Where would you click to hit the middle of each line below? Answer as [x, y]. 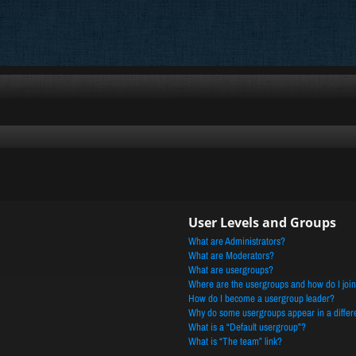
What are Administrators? [236, 241]
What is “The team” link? [235, 341]
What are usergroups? [230, 270]
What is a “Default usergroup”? [247, 327]
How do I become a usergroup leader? [261, 298]
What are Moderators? [231, 255]
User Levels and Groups [262, 222]
